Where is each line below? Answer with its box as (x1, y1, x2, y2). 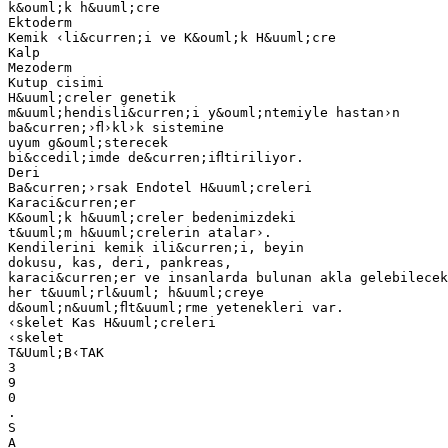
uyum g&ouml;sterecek (8, 134, 168, 150)
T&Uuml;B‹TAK (8, 344, 104, 360)
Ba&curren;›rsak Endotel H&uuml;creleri (8, 179, 312, 195)
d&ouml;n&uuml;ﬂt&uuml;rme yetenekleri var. (8, 299, 344, 315)
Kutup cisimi (8, 74, 104, 90)
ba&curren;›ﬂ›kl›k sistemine (8, 119, 224, 135)
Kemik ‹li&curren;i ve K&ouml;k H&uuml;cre (8, 29, 336, 45)
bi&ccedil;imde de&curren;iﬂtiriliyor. (8, 149, 304, 165)
